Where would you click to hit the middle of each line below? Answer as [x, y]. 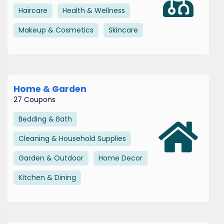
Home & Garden [50, 89]
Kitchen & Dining [47, 177]
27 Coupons [34, 99]
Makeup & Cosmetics [56, 30]
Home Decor [120, 158]
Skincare [123, 30]
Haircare [33, 10]
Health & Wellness [94, 10]
